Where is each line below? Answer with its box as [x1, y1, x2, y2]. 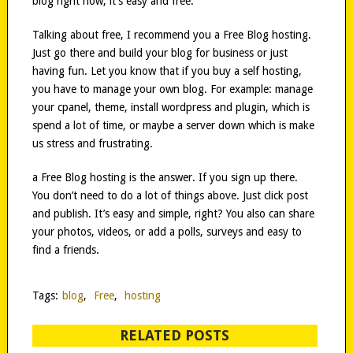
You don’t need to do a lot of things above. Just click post [32, 188, 308, 202]
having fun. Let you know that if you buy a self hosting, [32, 64, 302, 77]
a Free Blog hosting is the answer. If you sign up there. [32, 170, 298, 184]
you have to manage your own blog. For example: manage [32, 82, 313, 95]
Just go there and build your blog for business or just [32, 46, 288, 59]
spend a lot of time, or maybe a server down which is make [32, 118, 314, 132]
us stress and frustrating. [32, 136, 153, 150]
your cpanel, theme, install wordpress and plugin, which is [32, 100, 310, 113]
